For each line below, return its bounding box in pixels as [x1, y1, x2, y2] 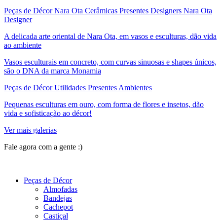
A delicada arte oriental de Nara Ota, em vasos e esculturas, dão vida [4, 32, 217, 40]
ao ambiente [4, 40, 41, 49]
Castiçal [43, 211, 68, 220]
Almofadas [43, 184, 77, 193]
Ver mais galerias [4, 125, 57, 134]
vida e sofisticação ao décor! [4, 109, 92, 117]
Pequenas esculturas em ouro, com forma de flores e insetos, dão [4, 100, 204, 109]
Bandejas [43, 193, 72, 202]
